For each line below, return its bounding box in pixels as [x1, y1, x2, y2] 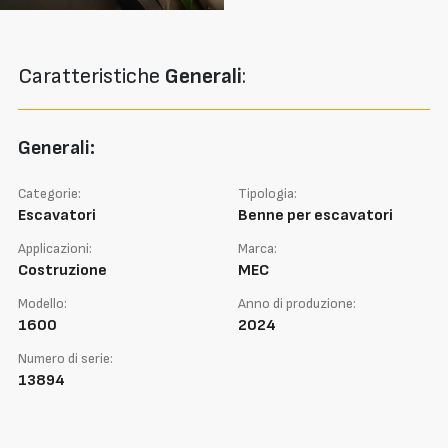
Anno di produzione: [237, 294, 356, 312]
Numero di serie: [18, 349, 113, 367]
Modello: [18, 294, 67, 312]
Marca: [237, 240, 277, 258]
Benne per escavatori [237, 206, 393, 226]
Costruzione [18, 261, 107, 281]
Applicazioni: [18, 240, 92, 258]
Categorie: [18, 185, 81, 203]
